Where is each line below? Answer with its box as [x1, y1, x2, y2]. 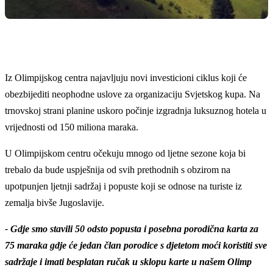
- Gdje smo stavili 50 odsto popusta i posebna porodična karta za [5, 223, 258, 234]
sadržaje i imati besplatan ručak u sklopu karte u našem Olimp [5, 256, 252, 267]
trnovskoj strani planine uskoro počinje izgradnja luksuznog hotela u [5, 105, 266, 116]
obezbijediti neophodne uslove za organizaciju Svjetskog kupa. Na [5, 88, 260, 99]
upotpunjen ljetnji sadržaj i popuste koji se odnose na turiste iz [5, 180, 242, 191]
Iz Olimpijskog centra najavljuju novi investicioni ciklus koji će [5, 72, 247, 83]
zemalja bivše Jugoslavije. [5, 197, 104, 208]
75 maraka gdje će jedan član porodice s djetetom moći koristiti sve [5, 239, 267, 250]
